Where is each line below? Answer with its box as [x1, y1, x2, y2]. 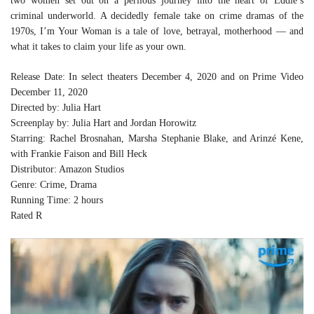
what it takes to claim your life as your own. [11, 41, 186, 52]
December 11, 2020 [11, 87, 88, 97]
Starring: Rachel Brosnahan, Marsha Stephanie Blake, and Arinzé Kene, [11, 133, 303, 144]
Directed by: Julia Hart [11, 102, 101, 113]
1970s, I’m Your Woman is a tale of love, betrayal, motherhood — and [11, 26, 303, 36]
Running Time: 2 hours [11, 195, 103, 205]
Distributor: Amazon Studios [11, 164, 124, 175]
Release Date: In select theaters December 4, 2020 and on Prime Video [11, 71, 303, 82]
